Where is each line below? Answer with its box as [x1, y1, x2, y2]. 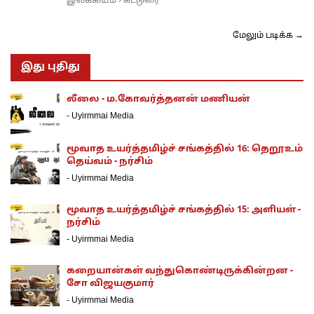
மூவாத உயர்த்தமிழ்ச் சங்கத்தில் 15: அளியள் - [66, 204, 301, 216]
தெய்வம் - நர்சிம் [66, 156, 153, 168]
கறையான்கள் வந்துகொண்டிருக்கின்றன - [66, 265, 293, 277]
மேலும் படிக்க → [233, 30, 303, 41]
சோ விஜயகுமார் [66, 278, 154, 289]
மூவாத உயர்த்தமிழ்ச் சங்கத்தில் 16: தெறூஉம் [66, 143, 303, 155]
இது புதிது [21, 60, 80, 73]
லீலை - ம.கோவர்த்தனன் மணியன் [66, 93, 250, 105]
